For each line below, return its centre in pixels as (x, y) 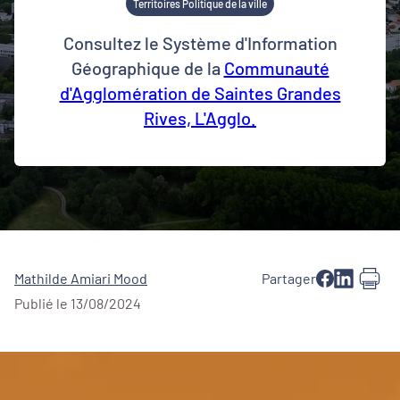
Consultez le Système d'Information (200, 43)
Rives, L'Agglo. (200, 118)
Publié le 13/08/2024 (78, 303)
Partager (289, 278)
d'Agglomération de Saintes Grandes (200, 93)
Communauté (276, 68)
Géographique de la (147, 68)
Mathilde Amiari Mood (81, 278)
